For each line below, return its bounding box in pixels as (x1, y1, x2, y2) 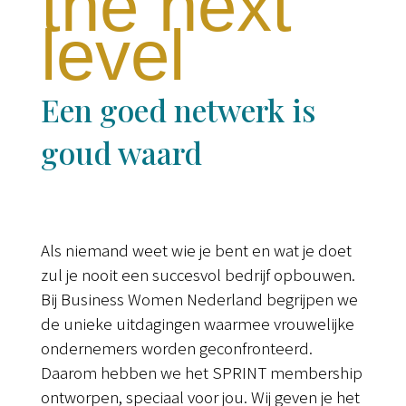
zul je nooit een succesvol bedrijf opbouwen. (40, 262, 355, 285)
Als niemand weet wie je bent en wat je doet (40, 237, 352, 261)
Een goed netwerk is (40, 88, 316, 130)
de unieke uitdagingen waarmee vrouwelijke (40, 311, 354, 334)
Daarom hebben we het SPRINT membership (40, 360, 362, 383)
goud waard (40, 130, 202, 173)
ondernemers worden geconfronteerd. (40, 335, 313, 359)
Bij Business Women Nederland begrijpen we (40, 286, 358, 310)
